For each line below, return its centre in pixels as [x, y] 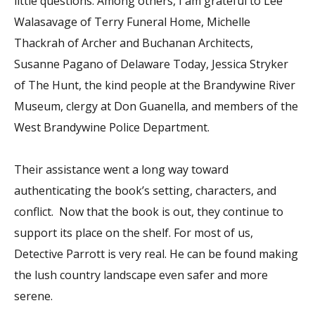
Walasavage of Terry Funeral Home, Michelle [132, 22]
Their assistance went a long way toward [121, 170]
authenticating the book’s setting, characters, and [145, 191]
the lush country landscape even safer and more [141, 275]
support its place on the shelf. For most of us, [134, 233]
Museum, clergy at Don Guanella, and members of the [156, 107]
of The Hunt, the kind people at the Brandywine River [155, 85]
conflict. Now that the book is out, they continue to [149, 212]
